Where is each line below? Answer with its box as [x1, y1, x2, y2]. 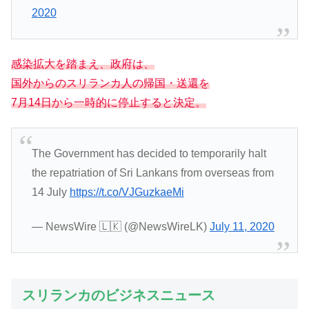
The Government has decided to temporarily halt [31, 147, 266, 159]
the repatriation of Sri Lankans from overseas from [31, 166, 274, 179]
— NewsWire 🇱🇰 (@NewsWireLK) [31, 221, 210, 233]
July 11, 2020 [209, 221, 275, 233]
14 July [31, 186, 70, 198]
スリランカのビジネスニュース [22, 287, 215, 303]
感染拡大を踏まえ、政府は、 [11, 58, 154, 70]
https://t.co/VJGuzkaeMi [69, 186, 184, 198]
